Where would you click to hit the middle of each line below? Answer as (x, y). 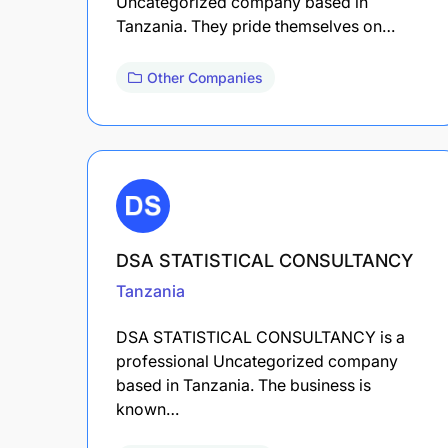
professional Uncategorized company (257, 360)
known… (147, 408)
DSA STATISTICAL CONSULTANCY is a (260, 336)
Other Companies (205, 77)
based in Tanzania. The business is (243, 384)
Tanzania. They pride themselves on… (255, 25)
